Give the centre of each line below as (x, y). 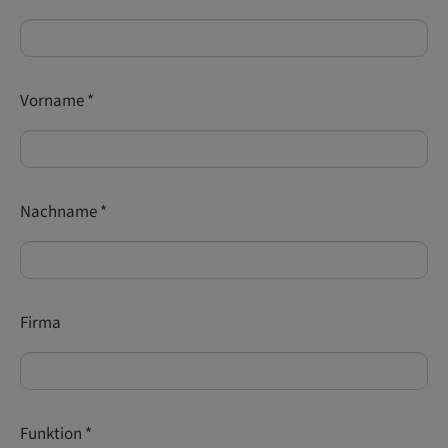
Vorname (53, 101)
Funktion (52, 434)
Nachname (60, 212)
